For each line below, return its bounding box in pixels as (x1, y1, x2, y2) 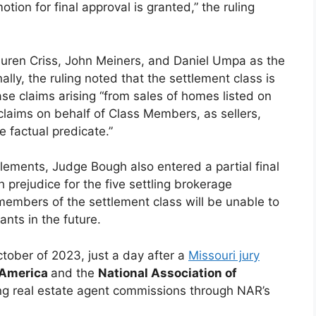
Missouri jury (188, 248, 260, 262)
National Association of (98, 265, 237, 280)
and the (51, 265, 98, 280)
